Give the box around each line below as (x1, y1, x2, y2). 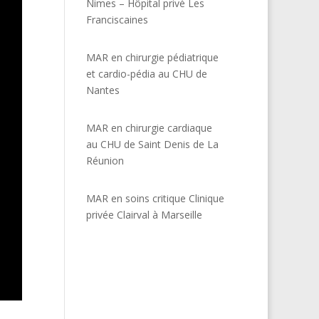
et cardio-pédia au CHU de (85, 67, 207, 81)
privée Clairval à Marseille (85, 208, 202, 222)
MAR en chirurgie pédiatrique (85, 51, 219, 65)
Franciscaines (85, 13, 148, 27)
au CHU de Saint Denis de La (85, 137, 219, 152)
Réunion (85, 154, 124, 168)
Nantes (85, 83, 120, 98)
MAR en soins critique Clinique (85, 192, 224, 206)
